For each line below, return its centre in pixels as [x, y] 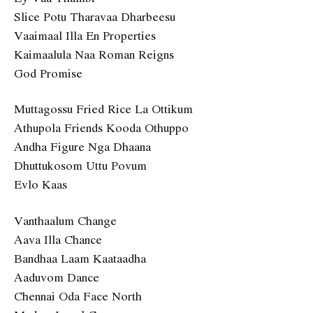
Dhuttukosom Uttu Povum [80, 166]
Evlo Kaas [41, 184]
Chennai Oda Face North [78, 296]
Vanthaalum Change [65, 220]
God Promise [48, 73]
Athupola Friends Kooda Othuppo [101, 128]
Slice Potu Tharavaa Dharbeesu [95, 16]
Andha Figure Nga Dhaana [82, 147]
